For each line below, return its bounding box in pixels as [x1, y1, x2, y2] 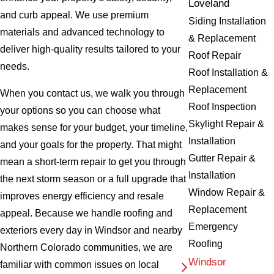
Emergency [188, 221, 239, 232]
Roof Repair [188, 50, 242, 61]
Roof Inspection [188, 101, 257, 112]
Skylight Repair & [188, 118, 265, 129]
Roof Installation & [188, 67, 268, 78]
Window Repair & [188, 187, 265, 198]
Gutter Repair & [188, 152, 256, 163]
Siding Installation [188, 15, 267, 26]
